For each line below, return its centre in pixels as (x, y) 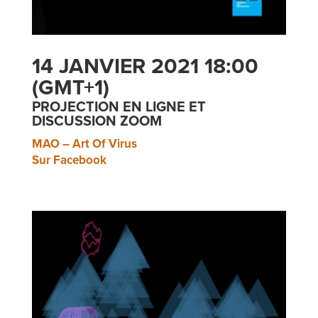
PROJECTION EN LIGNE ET (119, 108)
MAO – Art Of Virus (84, 144)
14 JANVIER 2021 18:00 (145, 67)
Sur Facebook (69, 160)
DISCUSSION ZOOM (97, 122)
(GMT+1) (70, 88)
